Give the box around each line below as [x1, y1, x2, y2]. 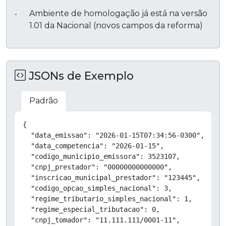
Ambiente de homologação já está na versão [29, 8, 207, 18]
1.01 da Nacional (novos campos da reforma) [29, 20, 203, 30]
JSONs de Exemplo [26, 69, 134, 82]
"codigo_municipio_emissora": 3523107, [23, 152, 180, 160]
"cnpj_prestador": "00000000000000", [23, 162, 172, 171]
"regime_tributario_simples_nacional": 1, [23, 194, 192, 203]
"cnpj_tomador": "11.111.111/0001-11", [23, 215, 180, 224]
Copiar [181, 118, 205, 128]
